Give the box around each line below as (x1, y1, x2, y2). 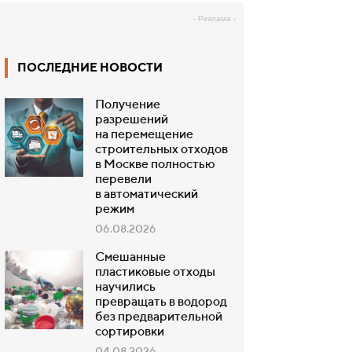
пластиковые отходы (95, 266, 215, 279)
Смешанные (95, 251, 166, 264)
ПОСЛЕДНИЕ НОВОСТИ (17, 62, 163, 74)
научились (95, 281, 156, 294)
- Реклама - (193, 14, 236, 23)
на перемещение (95, 129, 193, 141)
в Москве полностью (95, 159, 215, 171)
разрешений (95, 114, 168, 126)
